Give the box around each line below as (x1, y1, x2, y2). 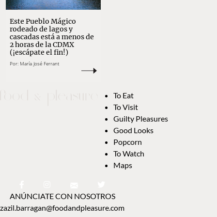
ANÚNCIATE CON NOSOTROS (9, 191, 115, 201)
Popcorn (113, 137, 142, 146)
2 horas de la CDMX (10, 40, 74, 49)
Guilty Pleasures (113, 113, 168, 123)
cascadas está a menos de (10, 32, 94, 41)
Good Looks (113, 125, 154, 135)
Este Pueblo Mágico (10, 16, 76, 26)
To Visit (113, 102, 138, 111)
